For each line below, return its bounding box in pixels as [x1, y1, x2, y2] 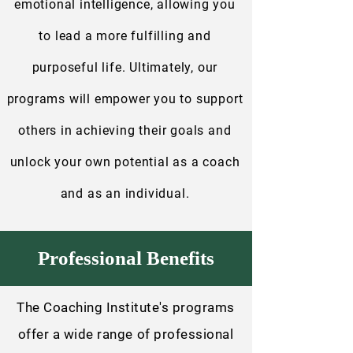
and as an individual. [60, 186, 190, 201]
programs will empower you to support [6, 91, 243, 106]
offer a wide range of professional [17, 326, 234, 342]
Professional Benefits [38, 247, 214, 269]
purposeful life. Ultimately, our [32, 60, 218, 75]
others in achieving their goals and [18, 123, 232, 138]
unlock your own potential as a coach [9, 154, 240, 169]
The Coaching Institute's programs [17, 299, 235, 315]
